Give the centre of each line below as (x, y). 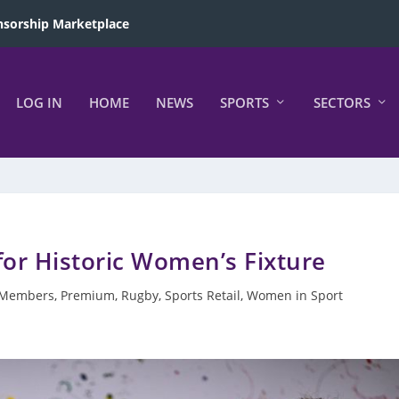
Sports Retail (202, 295)
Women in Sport (294, 295)
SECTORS (342, 102)
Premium (87, 295)
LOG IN (39, 102)
